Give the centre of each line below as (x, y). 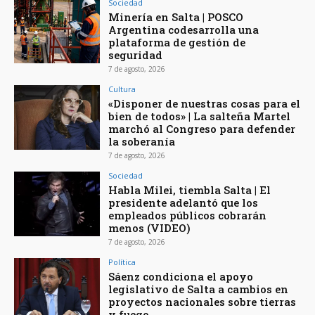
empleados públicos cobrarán (188, 215)
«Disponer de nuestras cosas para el (205, 103)
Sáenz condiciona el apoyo (181, 276)
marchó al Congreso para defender (202, 128)
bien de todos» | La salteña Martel (200, 116)
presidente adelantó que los (184, 202)
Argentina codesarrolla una (184, 29)
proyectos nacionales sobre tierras (202, 301)
